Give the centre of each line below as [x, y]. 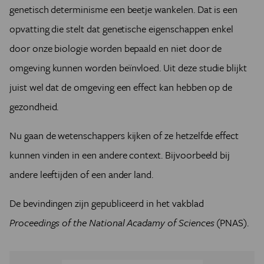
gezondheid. [34, 106]
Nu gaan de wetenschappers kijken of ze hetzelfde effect [124, 135]
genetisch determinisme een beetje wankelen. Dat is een [124, 9]
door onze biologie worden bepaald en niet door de [116, 48]
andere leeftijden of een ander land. [82, 174]
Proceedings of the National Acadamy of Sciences [112, 222]
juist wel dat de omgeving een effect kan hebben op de [121, 87]
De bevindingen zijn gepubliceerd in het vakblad [107, 203]
